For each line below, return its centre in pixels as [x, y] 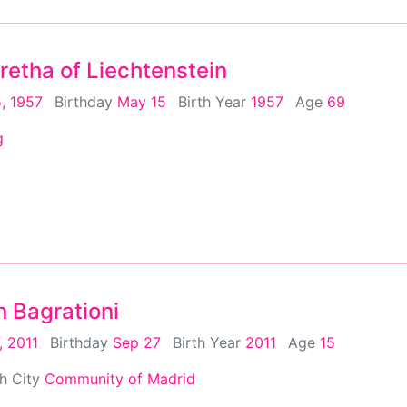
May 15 [142, 101]
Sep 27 [137, 342]
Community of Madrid [120, 378]
